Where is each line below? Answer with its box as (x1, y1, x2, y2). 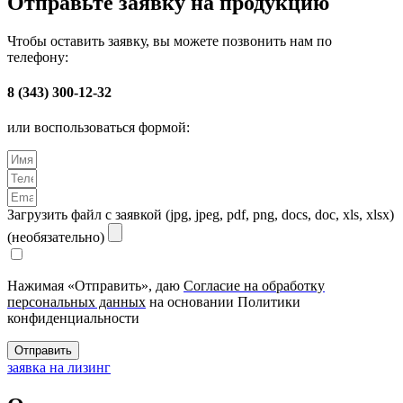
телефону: (7, 49, 68, 65)
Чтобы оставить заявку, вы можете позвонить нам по (7, 32, 332, 49)
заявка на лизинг (7, 360, 111, 376)
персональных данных (7, 294, 146, 310)
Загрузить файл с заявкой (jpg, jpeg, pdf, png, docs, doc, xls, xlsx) (7, 207, 394, 223)
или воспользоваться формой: (7, 120, 190, 136)
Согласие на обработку (184, 278, 325, 294)
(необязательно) (7, 229, 108, 246)
